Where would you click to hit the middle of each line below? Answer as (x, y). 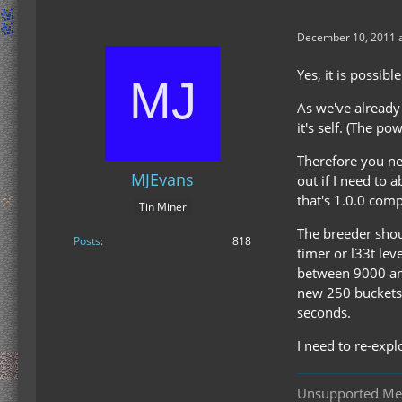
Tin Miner (162, 206)
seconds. (324, 313)
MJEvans (162, 180)
